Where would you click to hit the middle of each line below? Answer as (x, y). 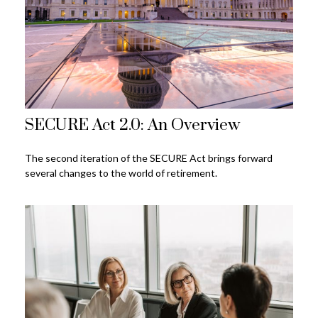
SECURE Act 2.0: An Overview (132, 126)
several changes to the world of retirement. (121, 173)
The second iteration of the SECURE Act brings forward (149, 158)
